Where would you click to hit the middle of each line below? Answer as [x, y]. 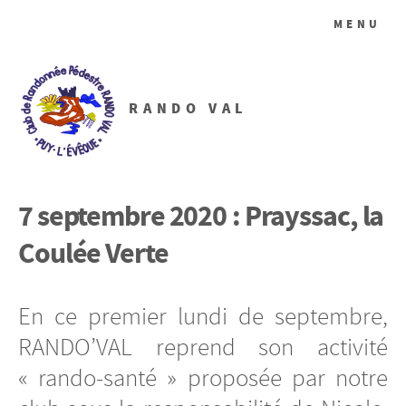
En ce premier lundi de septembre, [203, 316]
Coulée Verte [93, 253]
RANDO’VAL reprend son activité [203, 347]
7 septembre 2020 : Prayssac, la [201, 216]
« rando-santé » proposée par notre [203, 377]
